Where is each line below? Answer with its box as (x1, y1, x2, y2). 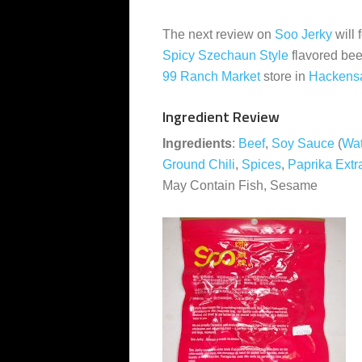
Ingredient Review (162, 106, 280, 128)
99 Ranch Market (162, 69, 260, 83)
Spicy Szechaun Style (162, 48, 288, 62)
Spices (242, 158, 281, 171)
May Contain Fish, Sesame (162, 179, 318, 192)
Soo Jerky (275, 27, 332, 41)
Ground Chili (162, 158, 235, 171)
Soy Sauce (271, 137, 335, 150)
